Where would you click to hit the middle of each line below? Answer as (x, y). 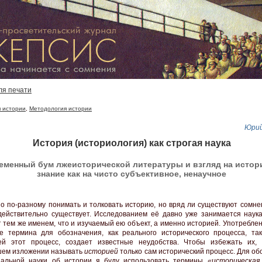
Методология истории (61, 108)
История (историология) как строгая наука (132, 143)
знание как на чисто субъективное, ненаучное (132, 174)
